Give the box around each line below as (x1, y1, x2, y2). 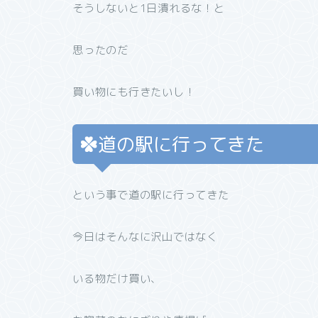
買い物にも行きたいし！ (72, 84, 196, 99)
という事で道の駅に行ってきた (72, 187, 229, 202)
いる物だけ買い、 (72, 270, 163, 286)
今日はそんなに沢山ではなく (72, 229, 218, 244)
